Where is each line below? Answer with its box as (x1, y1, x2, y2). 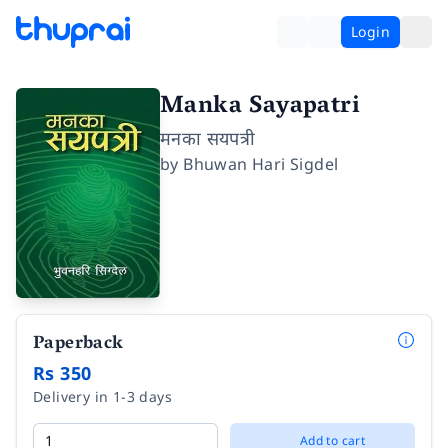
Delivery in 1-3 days (33, 386, 172, 406)
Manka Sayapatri (160, 85, 360, 130)
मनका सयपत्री (160, 126, 256, 150)
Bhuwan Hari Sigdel (183, 153, 339, 175)
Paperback (33, 327, 124, 362)
